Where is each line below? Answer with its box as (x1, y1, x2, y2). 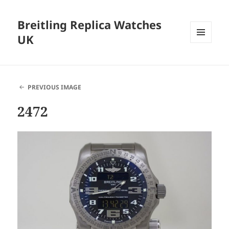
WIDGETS (190, 60, 219, 69)
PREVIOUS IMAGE (27, 83, 81, 92)
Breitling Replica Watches (17, 17, 162, 33)
